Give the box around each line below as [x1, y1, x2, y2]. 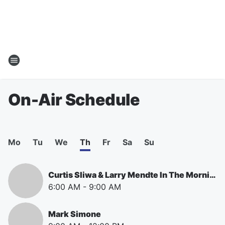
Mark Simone [48, 209, 101, 219]
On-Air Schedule [8, 90, 140, 109]
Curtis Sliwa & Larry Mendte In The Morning [209, 170, 216, 180]
